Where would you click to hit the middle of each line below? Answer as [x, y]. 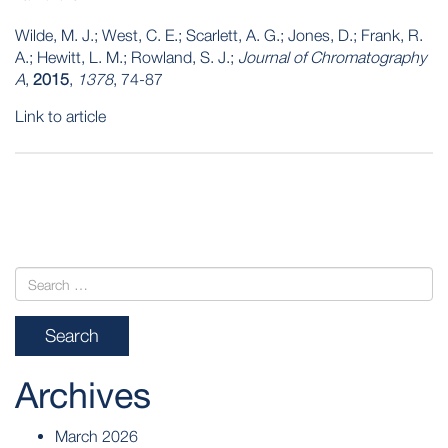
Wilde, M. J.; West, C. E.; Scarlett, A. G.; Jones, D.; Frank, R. [219, 35]
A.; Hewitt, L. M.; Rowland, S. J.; [126, 57]
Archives [83, 395]
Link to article [60, 116]
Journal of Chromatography [332, 57]
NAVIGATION [69, 198]
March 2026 [96, 436]
